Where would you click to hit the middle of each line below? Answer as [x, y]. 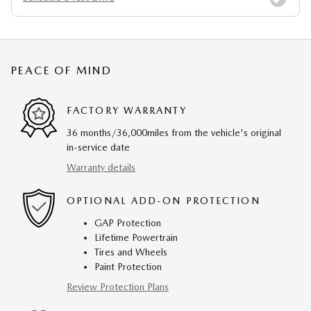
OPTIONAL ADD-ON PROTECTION [163, 201]
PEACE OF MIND [62, 70]
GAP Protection [128, 222]
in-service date [98, 147]
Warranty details [101, 167]
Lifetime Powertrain [136, 237]
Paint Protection [128, 266]
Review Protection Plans [118, 286]
